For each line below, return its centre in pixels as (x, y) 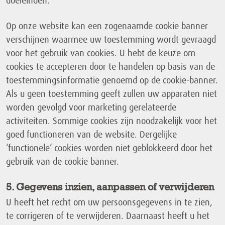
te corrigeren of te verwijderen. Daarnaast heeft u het (108, 216)
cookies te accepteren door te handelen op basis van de (110, 67)
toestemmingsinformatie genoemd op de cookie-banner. (112, 80)
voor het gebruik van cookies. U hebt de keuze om (101, 53)
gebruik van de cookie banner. (63, 161)
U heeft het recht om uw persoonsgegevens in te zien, (109, 202)
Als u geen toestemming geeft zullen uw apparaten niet (111, 94)
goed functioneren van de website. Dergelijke (91, 134)
